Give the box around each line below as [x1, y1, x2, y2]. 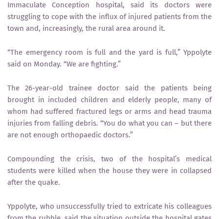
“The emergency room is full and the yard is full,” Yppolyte [7, 47, 212, 57]
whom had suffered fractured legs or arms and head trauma [7, 107, 212, 116]
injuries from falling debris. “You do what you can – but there [7, 118, 212, 128]
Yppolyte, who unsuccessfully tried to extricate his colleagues [7, 201, 212, 211]
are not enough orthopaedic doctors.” [7, 130, 133, 139]
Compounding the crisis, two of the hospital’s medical [7, 154, 212, 163]
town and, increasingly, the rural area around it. [7, 23, 165, 33]
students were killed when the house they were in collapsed [7, 166, 212, 175]
